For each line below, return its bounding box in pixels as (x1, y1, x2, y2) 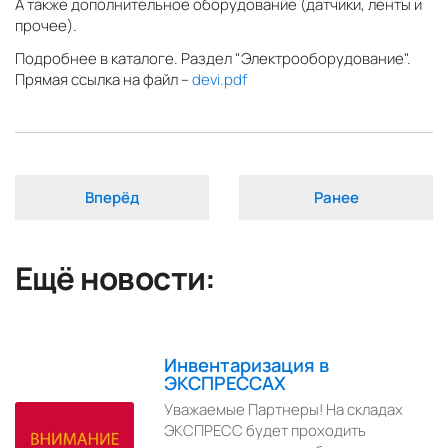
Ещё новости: (15, 257, 216, 300)
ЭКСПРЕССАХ (164, 369, 287, 396)
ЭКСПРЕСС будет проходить (164, 420, 367, 442)
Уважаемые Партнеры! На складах (164, 399, 404, 421)
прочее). (15, 14, 77, 36)
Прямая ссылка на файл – (15, 68, 192, 90)
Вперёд (85, 186, 139, 208)
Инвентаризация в (164, 351, 330, 378)
